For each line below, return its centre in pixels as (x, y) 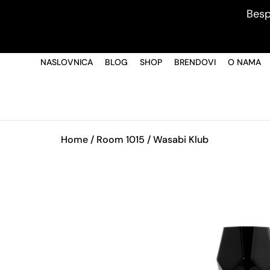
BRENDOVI (195, 62)
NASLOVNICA (67, 62)
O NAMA (245, 62)
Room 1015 (120, 140)
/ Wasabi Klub (176, 140)
